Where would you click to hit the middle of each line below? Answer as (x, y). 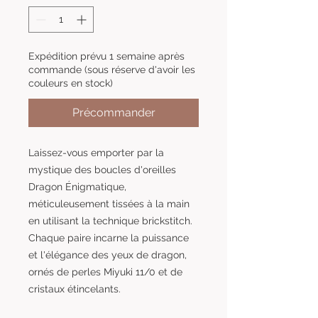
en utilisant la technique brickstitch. (110, 220)
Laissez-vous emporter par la (96, 152)
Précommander (114, 112)
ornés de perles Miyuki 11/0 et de (105, 272)
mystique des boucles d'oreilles (102, 169)
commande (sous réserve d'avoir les (112, 69)
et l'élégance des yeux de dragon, (108, 254)
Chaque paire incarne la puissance (109, 237)
